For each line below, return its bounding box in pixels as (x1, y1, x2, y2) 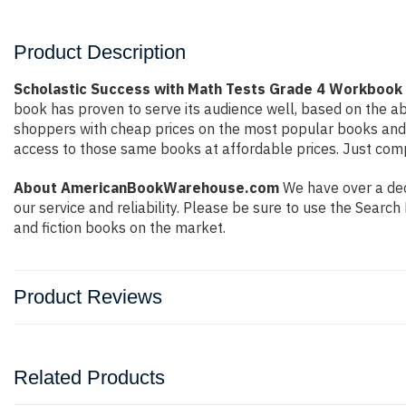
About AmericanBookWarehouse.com (14, 179, 279, 197)
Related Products (14, 366, 165, 389)
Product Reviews (14, 285, 162, 308)
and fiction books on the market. (14, 218, 226, 237)
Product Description (14, 41, 186, 63)
